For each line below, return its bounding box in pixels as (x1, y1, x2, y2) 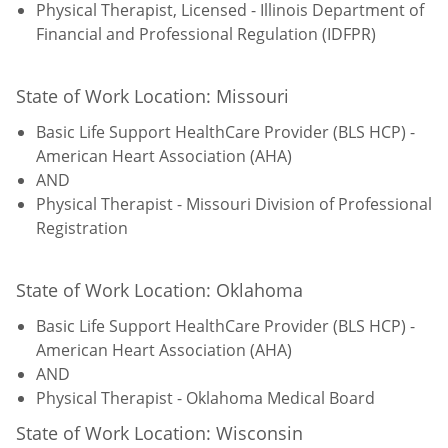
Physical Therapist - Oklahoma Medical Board (36, 386, 383, 409)
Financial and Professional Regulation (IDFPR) (36, 22, 380, 45)
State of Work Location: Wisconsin (16, 420, 308, 445)
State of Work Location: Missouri (16, 83, 294, 108)
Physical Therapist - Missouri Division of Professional (36, 192, 432, 215)
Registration (36, 216, 132, 239)
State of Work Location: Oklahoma (16, 277, 308, 302)
